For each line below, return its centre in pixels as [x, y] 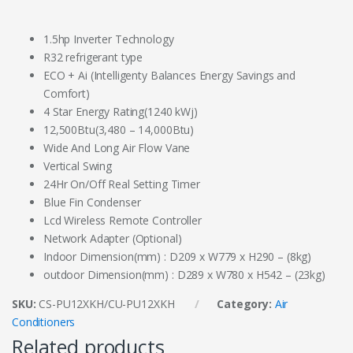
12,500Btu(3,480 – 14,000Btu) [119, 130]
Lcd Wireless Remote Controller [123, 221]
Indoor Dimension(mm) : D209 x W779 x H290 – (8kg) [178, 257]
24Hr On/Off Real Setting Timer [122, 184]
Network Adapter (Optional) [113, 239]
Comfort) [67, 94]
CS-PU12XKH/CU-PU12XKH [107, 304]
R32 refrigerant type [93, 58]
